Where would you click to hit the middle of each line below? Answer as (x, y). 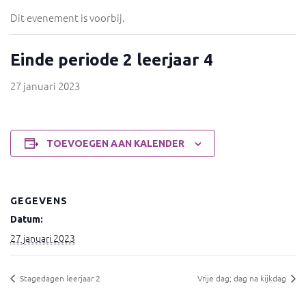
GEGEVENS (39, 201)
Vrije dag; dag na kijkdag (243, 278)
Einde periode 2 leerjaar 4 (112, 60)
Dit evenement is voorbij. (68, 17)
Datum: (27, 219)
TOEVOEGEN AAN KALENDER (115, 143)
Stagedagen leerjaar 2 (59, 278)
